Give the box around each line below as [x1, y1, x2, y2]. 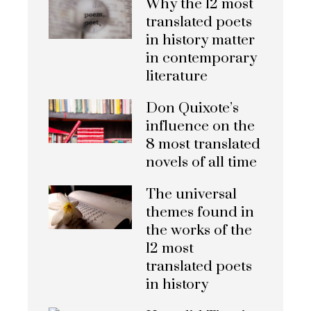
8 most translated [146, 135, 260, 154]
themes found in [146, 203, 254, 222]
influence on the [146, 117, 255, 136]
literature [146, 67, 208, 86]
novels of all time [146, 153, 257, 172]
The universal [146, 185, 237, 204]
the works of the [146, 221, 252, 240]
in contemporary [146, 49, 257, 68]
